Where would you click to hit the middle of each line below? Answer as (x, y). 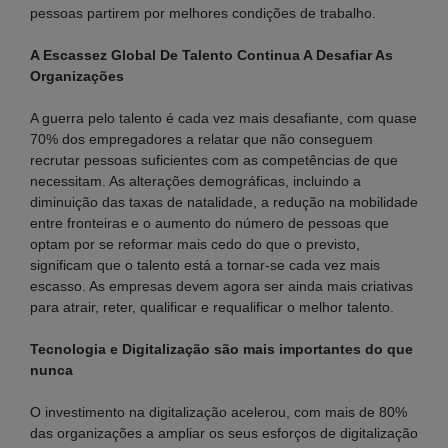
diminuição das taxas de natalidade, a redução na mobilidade (224, 201)
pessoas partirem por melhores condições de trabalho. (203, 12)
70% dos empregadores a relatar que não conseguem (201, 138)
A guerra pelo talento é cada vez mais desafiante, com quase (223, 117)
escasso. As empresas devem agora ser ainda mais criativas (221, 285)
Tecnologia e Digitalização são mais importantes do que (221, 348)
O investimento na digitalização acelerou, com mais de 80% (218, 411)
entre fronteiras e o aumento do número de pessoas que (209, 222)
